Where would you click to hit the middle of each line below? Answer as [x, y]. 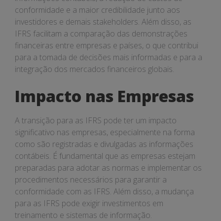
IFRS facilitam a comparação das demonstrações [101, 34]
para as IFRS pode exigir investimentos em [89, 203]
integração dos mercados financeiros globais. [94, 69]
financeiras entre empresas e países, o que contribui [107, 45]
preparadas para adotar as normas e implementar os [108, 168]
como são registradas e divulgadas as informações [104, 144]
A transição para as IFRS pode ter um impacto [96, 120]
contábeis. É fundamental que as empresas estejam [105, 156]
